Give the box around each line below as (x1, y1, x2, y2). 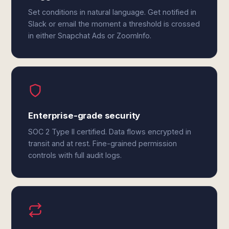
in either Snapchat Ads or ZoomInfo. (28, 31, 152, 40)
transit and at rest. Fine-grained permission (28, 139, 177, 148)
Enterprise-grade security (28, 110, 141, 121)
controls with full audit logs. (28, 151, 122, 159)
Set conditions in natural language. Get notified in (28, 8, 197, 16)
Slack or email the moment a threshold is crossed (28, 19, 200, 28)
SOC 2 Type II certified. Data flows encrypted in (28, 127, 192, 136)
